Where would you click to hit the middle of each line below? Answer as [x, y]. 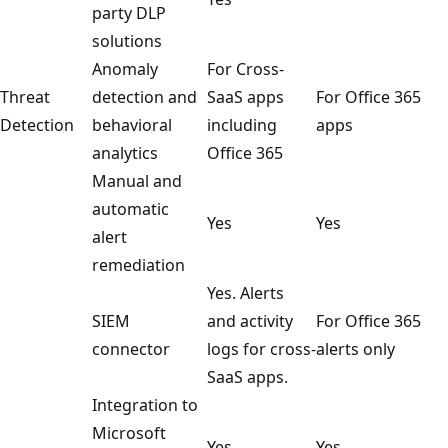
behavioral [132, 124]
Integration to [145, 404]
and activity [250, 320]
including [242, 124]
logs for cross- [261, 348]
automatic [130, 208]
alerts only [355, 348]
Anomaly [125, 68]
